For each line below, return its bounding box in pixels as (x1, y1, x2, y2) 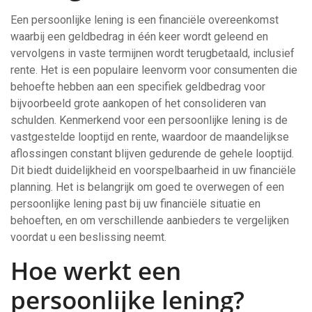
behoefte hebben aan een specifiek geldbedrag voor (10, 80, 265, 93)
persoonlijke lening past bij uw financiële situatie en (10, 197, 260, 210)
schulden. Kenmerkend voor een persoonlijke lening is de (10, 114, 288, 127)
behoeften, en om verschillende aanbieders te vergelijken (10, 214, 289, 227)
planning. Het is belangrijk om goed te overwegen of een (10, 180, 284, 194)
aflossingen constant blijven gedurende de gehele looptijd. (10, 147, 294, 160)
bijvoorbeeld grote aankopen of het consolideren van (10, 97, 266, 110)
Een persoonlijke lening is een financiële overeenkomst (10, 13, 279, 26)
